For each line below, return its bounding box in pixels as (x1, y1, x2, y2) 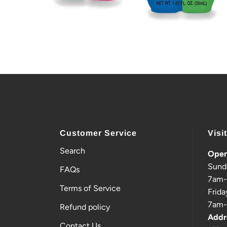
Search (60, 145, 85, 156)
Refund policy (60, 202, 110, 212)
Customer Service (60, 128, 137, 137)
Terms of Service (60, 183, 121, 193)
